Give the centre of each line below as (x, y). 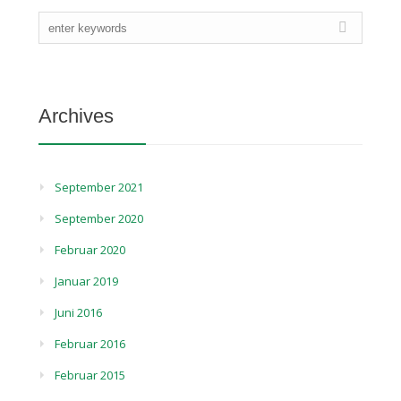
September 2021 (99, 187)
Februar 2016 (90, 344)
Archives (77, 116)
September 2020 (99, 218)
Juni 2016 (79, 312)
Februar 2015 (90, 375)
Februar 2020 (90, 250)
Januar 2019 (87, 281)
